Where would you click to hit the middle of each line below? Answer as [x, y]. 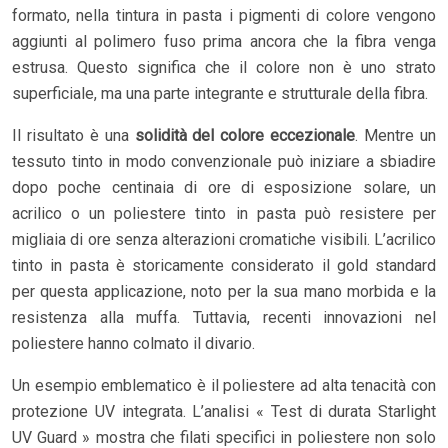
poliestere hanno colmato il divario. [133, 343]
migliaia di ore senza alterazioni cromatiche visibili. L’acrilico [224, 239]
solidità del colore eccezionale [245, 135]
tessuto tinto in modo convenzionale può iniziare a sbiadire [224, 161]
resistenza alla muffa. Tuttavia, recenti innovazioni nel [224, 317]
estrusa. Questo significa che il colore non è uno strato [224, 67]
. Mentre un [396, 135]
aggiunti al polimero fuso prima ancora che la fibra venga [224, 41]
